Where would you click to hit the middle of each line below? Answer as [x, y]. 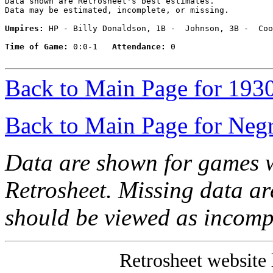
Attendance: [139, 47]
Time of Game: [37, 47]
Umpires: [24, 29]
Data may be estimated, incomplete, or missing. [117, 10]
